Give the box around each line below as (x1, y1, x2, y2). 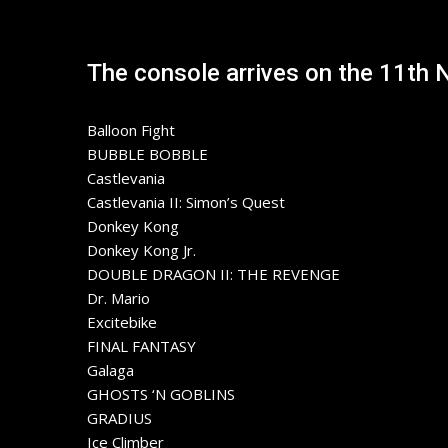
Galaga (87, 360, 134, 381)
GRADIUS (87, 408, 152, 429)
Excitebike (87, 312, 157, 333)
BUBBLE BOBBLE (87, 144, 208, 165)
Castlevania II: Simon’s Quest (87, 192, 285, 213)
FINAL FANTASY (87, 336, 196, 357)
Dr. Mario (87, 288, 150, 309)
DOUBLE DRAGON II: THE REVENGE (87, 264, 340, 285)
